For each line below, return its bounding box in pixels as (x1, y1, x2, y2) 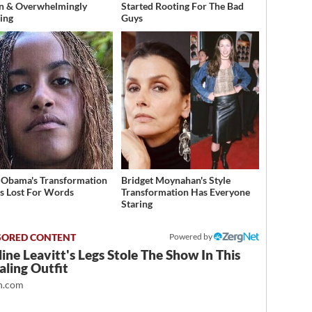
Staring (120, 198, 153, 210)
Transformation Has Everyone (120, 186, 250, 198)
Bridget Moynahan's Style (120, 174, 231, 187)
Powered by (169, 231, 214, 242)
